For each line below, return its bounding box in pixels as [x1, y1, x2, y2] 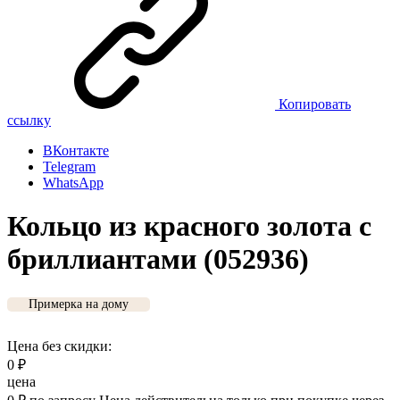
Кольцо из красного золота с [7, 210, 371, 243]
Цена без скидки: [7, 337, 112, 354]
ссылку [7, 112, 51, 128]
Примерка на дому [29, 296, 129, 311]
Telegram [43, 159, 96, 174]
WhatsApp [43, 175, 104, 190]
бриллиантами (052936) [7, 243, 309, 276]
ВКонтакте [43, 143, 109, 158]
